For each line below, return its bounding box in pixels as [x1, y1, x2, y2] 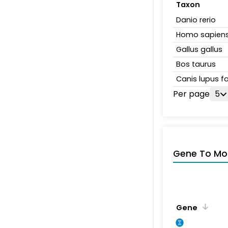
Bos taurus [176, 59, 216, 69]
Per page [173, 88, 210, 100]
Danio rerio [176, 14, 216, 25]
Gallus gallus [176, 44, 222, 54]
